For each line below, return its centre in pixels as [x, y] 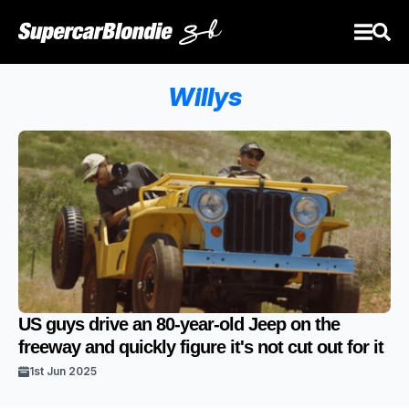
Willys [204, 97]
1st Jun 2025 [63, 371]
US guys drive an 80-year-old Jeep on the [179, 324]
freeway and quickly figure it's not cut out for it [201, 347]
